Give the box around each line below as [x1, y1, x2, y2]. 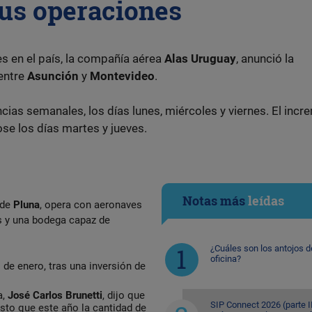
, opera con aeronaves [40, 198, 142, 211]
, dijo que [102, 288, 145, 302]
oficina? [210, 253, 241, 264]
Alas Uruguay [164, 51, 236, 65]
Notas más [182, 192, 248, 209]
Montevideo [90, 68, 155, 83]
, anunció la [236, 51, 294, 65]
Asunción [27, 68, 81, 83]
